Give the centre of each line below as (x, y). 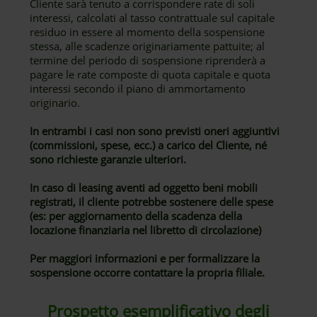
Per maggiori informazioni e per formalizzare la (145, 258)
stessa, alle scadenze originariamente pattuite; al (148, 46)
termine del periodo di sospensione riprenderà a (148, 60)
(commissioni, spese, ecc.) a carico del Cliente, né (149, 145)
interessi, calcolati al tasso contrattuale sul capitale (152, 18)
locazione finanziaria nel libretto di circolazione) (146, 230)
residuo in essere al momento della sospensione (148, 32)
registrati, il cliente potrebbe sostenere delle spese (152, 202)
